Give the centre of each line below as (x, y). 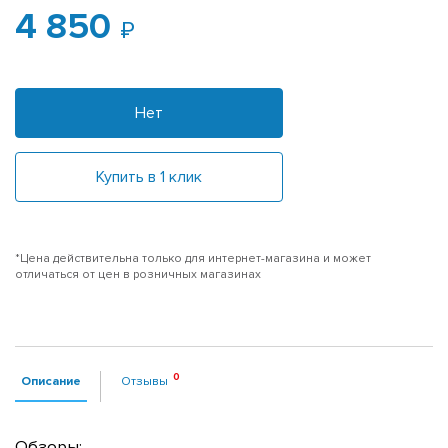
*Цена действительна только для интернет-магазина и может (193, 258)
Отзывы (144, 380)
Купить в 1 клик (149, 176)
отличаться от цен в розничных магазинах (138, 274)
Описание (51, 380)
